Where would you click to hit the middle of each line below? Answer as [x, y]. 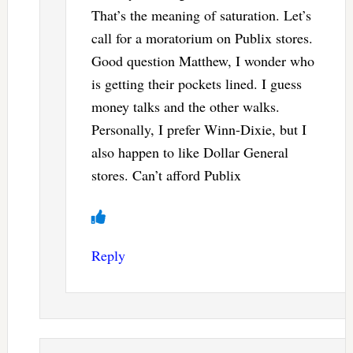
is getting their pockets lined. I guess [196, 84]
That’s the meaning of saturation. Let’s [201, 15]
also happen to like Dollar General [190, 152]
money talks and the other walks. [185, 107]
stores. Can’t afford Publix [166, 175]
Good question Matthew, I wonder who [203, 61]
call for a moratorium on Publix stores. [202, 38]
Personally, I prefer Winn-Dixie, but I [199, 130]
